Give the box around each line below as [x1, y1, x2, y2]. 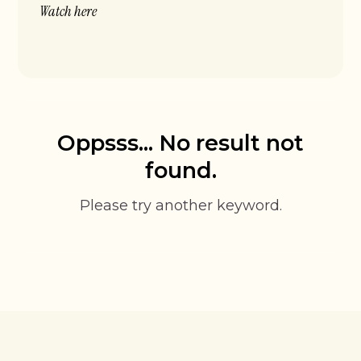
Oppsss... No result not [57, 130, 304, 157]
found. [144, 157, 217, 185]
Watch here [39, 2, 98, 22]
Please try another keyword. [79, 197, 282, 214]
